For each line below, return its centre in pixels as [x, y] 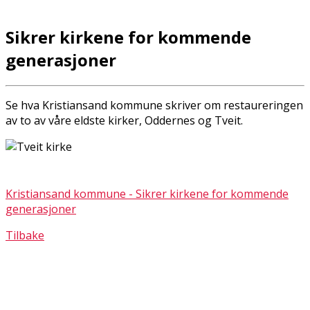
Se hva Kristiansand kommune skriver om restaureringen [154, 105]
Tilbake [25, 235]
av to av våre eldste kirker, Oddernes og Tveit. [124, 120]
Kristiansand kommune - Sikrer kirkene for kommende [147, 193]
